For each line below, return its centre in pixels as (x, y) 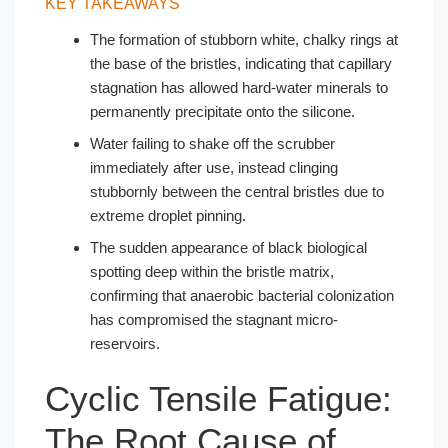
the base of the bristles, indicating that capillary (241, 63)
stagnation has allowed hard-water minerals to (239, 87)
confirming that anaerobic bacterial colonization (242, 295)
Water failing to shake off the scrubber (212, 143)
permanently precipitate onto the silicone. (222, 111)
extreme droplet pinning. (168, 215)
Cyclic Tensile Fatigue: (218, 399)
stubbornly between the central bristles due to (237, 191)
